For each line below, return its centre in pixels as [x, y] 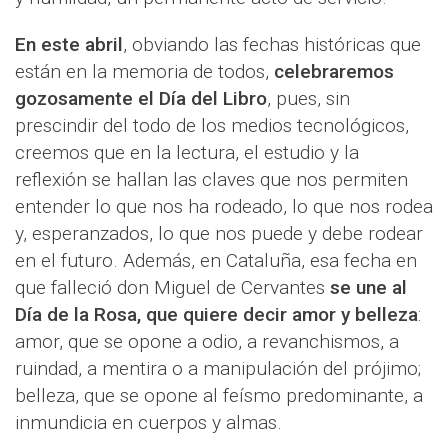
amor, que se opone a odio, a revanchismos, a [207, 342]
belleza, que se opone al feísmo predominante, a [219, 396]
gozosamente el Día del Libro [141, 99]
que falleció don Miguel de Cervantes [172, 288]
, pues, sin [308, 99]
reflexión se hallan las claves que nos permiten [211, 180]
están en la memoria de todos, [144, 72]
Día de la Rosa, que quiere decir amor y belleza [216, 315]
